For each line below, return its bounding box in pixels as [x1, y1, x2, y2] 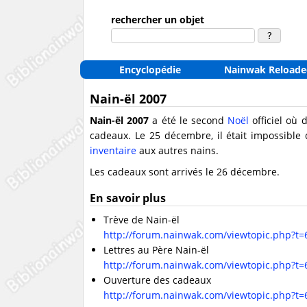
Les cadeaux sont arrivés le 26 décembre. [90, 165, 280, 178]
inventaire [90, 144, 136, 157]
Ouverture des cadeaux [103, 273, 211, 286]
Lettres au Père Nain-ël [103, 243, 209, 256]
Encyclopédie [119, 63, 181, 76]
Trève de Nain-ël [103, 213, 180, 226]
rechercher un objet [111, 13, 204, 26]
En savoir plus [90, 191, 166, 206]
